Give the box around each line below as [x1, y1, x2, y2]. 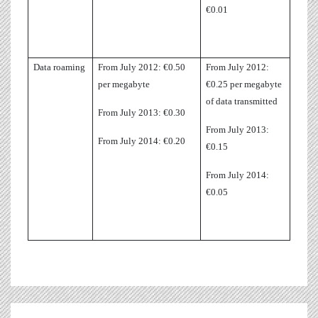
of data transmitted [206, 96, 278, 107]
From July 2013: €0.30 [98, 107, 186, 119]
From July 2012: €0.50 [98, 62, 186, 73]
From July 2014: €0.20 [98, 136, 186, 147]
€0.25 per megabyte [206, 79, 283, 90]
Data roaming [33, 62, 86, 73]
